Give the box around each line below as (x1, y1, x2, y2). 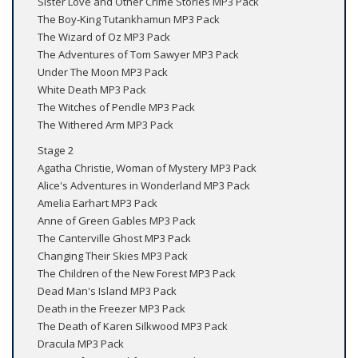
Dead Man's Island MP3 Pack (38, 284, 177, 299)
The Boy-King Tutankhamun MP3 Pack (38, 12, 220, 27)
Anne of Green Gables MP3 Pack (38, 213, 196, 229)
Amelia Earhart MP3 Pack (38, 196, 157, 211)
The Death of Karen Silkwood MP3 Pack (38, 319, 228, 334)
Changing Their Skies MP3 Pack (38, 249, 188, 264)
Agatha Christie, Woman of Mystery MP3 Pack (38, 161, 257, 176)
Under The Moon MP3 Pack (38, 65, 168, 80)
